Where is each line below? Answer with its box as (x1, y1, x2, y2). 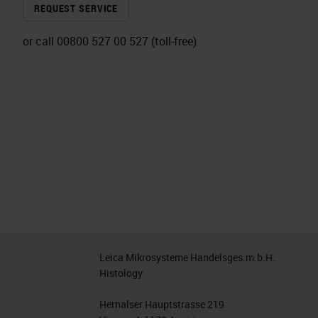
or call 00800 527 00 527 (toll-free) (23, 33, 197, 50)
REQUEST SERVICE (34, 1, 119, 16)
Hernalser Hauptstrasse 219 (99, 297, 225, 312)
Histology (99, 266, 143, 280)
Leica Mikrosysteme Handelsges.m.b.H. (99, 251, 276, 265)
